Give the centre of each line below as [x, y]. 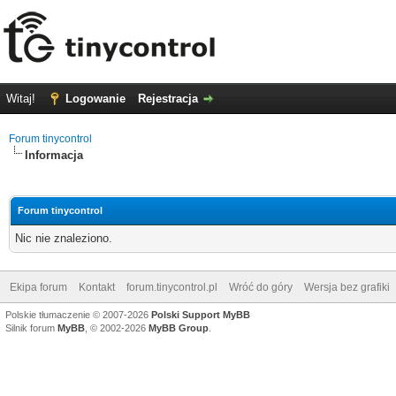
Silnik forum [31, 328]
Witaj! [23, 99]
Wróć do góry [261, 287]
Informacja [54, 155]
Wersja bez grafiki [347, 287]
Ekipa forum [38, 287]
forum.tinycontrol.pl [172, 287]
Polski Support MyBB [201, 315]
